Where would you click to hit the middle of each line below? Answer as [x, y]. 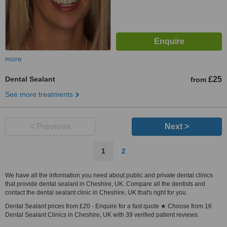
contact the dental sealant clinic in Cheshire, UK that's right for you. [96, 193]
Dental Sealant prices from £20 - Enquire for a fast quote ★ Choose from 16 [108, 206]
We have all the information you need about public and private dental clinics [109, 175]
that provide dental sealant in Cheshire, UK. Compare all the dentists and [105, 184]
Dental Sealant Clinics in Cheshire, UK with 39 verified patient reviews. [102, 215]
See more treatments [39, 94]
